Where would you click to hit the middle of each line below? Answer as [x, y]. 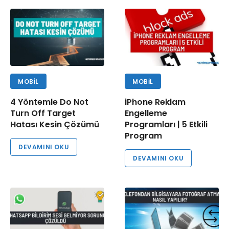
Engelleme [146, 113]
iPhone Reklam [155, 102]
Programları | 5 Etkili [166, 125]
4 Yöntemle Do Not [49, 102]
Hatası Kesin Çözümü [55, 125]
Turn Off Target [43, 113]
